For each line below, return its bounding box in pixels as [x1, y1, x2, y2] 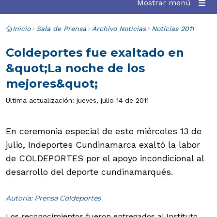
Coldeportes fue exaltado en [6, 46, 184, 60]
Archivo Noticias [92, 25, 146, 32]
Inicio [13, 25, 31, 32]
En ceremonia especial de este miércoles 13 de [6, 126, 201, 136]
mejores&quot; [6, 77, 98, 91]
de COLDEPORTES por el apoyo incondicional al [6, 153, 204, 163]
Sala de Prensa [36, 25, 86, 32]
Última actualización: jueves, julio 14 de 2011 [6, 96, 149, 104]
